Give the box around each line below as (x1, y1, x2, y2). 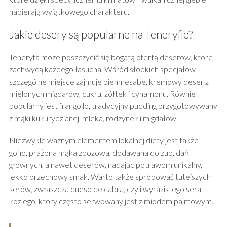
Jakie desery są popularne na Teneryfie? (9, 27, 193, 42)
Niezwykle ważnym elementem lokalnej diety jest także (9, 135, 199, 145)
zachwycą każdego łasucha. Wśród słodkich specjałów (9, 64, 196, 74)
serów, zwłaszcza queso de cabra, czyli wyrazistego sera (9, 184, 201, 194)
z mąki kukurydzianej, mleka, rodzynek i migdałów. (9, 113, 178, 123)
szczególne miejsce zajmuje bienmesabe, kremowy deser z (9, 77, 209, 87)
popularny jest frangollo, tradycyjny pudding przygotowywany (9, 101, 217, 111)
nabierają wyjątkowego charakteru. (9, 7, 129, 17)
